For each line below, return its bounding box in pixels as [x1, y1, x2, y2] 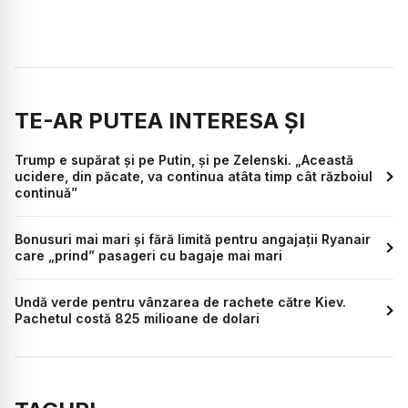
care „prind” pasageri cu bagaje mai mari [15, 248, 282, 264]
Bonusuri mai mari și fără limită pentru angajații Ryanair [15, 231, 371, 248]
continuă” [15, 185, 77, 201]
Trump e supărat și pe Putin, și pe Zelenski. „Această [15, 152, 353, 168]
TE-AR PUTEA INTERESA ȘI [15, 107, 305, 135]
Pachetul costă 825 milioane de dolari [15, 311, 260, 327]
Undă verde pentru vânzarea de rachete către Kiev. [15, 294, 346, 311]
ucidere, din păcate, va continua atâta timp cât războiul [15, 168, 372, 185]
